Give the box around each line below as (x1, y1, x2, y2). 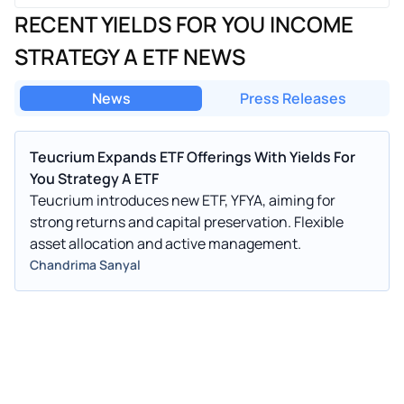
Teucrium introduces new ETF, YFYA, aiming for (30, 189, 335, 210)
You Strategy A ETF (30, 168, 159, 188)
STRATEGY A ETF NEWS (14, 41, 245, 71)
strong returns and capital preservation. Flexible (30, 211, 344, 232)
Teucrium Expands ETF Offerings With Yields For (30, 146, 355, 167)
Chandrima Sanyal (30, 255, 141, 273)
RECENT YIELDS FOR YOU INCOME (14, 8, 353, 39)
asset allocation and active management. (30, 233, 301, 253)
